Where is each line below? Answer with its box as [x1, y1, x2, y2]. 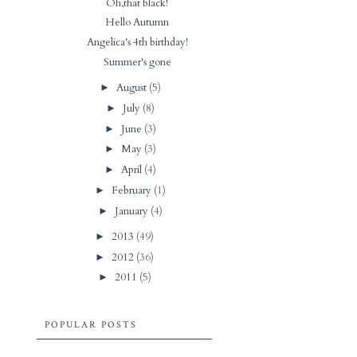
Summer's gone [103, 54, 171, 69]
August [116, 80, 150, 95]
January [115, 203, 151, 218]
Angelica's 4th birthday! [86, 35, 188, 49]
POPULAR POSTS [45, 318, 137, 331]
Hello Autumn [105, 15, 170, 30]
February [112, 182, 155, 198]
